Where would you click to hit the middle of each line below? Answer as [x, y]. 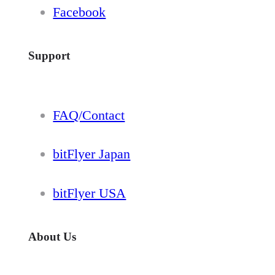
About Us [52, 236]
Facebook [79, 12]
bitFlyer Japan [92, 154]
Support [49, 55]
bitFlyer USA [90, 193]
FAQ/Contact [89, 115]
